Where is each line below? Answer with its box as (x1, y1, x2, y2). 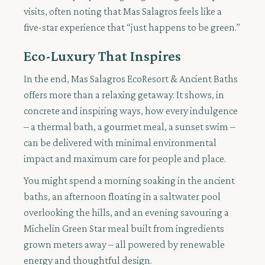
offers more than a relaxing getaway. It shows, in (24, 89, 224, 101)
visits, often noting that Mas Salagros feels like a (24, 5, 222, 18)
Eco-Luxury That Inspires (24, 48, 181, 64)
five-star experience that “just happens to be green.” (24, 21, 240, 34)
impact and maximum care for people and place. (24, 153, 226, 165)
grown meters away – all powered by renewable (24, 238, 225, 251)
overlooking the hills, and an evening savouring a (24, 206, 229, 219)
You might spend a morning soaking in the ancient (24, 174, 235, 187)
